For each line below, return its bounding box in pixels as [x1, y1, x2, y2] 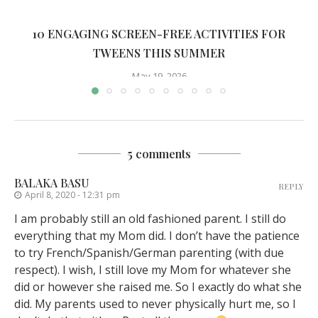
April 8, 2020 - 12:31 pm [25, 189, 120, 202]
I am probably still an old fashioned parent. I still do [14, 211, 286, 227]
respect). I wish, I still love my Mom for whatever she [14, 262, 291, 278]
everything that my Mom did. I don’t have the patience [14, 228, 300, 244]
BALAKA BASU [14, 175, 89, 191]
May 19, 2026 [131, 69, 187, 82]
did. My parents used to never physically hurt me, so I [14, 296, 296, 312]
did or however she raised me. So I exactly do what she [14, 279, 302, 295]
